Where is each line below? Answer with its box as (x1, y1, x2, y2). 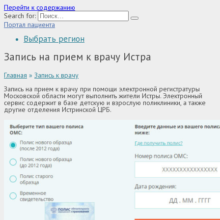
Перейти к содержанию (4, 3, 75, 12)
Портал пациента (4, 20, 55, 29)
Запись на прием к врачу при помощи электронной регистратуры (4, 84, 200, 94)
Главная (4, 71, 27, 80)
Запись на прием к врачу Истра (4, 50, 151, 64)
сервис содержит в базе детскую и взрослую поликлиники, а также (4, 98, 206, 108)
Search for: (4, 11, 36, 20)
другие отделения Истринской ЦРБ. (4, 105, 111, 114)
